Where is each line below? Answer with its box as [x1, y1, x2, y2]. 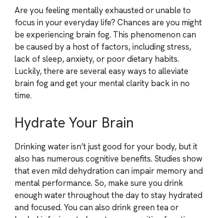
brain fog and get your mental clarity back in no [15, 78, 190, 89]
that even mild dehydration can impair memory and [15, 165, 203, 176]
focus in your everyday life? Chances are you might [15, 17, 202, 28]
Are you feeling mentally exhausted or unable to [15, 5, 191, 16]
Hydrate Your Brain [15, 113, 134, 132]
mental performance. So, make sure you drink [15, 177, 183, 188]
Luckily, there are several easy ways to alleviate [15, 66, 188, 76]
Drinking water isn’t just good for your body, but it [15, 141, 198, 152]
